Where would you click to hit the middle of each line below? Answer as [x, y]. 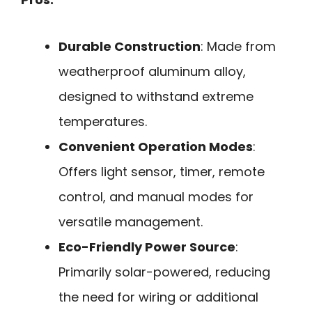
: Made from [238, 46]
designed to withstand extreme [156, 96]
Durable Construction [130, 46]
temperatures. [103, 121]
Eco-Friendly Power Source [147, 247]
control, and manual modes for [156, 196]
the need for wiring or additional [158, 297]
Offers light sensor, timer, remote [162, 171]
